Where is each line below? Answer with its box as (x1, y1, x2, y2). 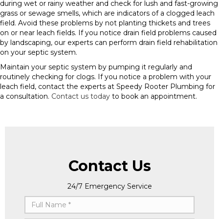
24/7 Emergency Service (67, 181, 152, 191)
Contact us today (51, 91, 110, 101)
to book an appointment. (110, 91, 197, 101)
